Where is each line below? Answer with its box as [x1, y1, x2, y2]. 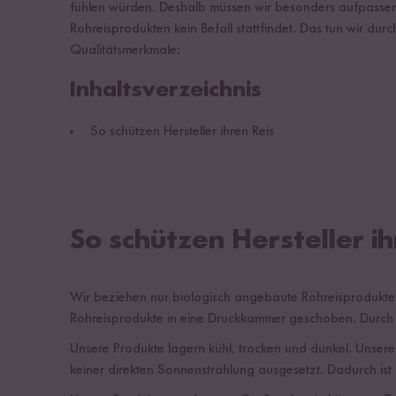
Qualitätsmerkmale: [70, 42, 180, 57]
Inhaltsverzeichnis [70, 78, 262, 102]
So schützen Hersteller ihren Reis [90, 124, 274, 139]
